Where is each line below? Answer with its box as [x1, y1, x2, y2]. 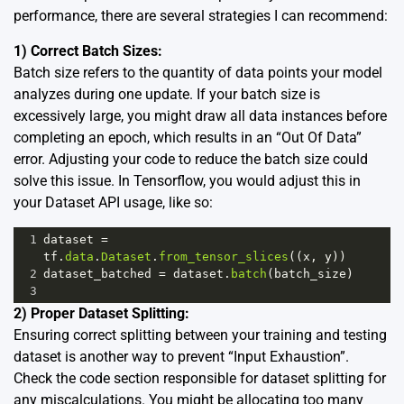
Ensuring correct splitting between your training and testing [14, 326, 387, 344]
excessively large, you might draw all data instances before [14, 106, 387, 124]
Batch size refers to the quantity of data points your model [14, 63, 382, 81]
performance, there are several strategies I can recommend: [14, 6, 388, 24]
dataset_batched [43, 266, 151, 280]
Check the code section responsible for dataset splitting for [14, 369, 386, 387]
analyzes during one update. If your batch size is [14, 85, 320, 103]
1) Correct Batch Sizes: [14, 41, 162, 60]
